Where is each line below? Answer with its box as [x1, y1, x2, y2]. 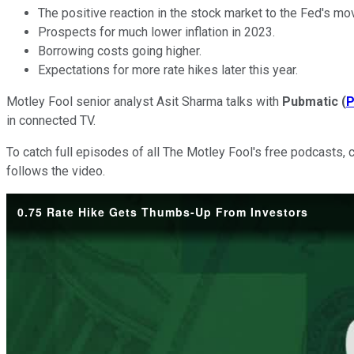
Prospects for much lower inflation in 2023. [38, 24, 275, 40]
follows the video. [6, 163, 105, 179]
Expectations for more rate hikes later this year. [38, 62, 298, 77]
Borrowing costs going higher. [38, 43, 201, 58]
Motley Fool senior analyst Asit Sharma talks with [6, 93, 282, 109]
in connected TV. [6, 112, 96, 128]
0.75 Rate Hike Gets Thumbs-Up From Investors [17, 203, 308, 220]
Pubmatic [282, 93, 338, 109]
